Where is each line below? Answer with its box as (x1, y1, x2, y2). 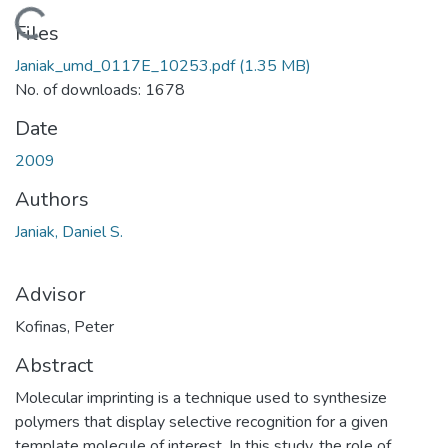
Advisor (15, 280, 86, 308)
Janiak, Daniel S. (15, 220, 123, 243)
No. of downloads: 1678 (15, 78, 185, 101)
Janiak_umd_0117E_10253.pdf (15, 54, 235, 77)
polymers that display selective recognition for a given (15, 410, 388, 433)
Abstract (15, 351, 93, 379)
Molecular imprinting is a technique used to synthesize (15, 386, 387, 409)
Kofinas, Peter (15, 315, 114, 338)
